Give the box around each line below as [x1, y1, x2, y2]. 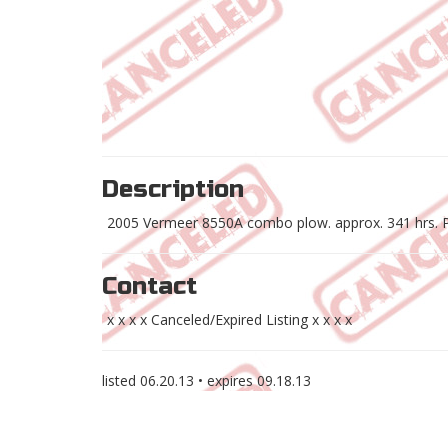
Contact [102, 272, 197, 302]
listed [102, 371, 140, 391]
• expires [194, 371, 257, 391]
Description [102, 175, 244, 205]
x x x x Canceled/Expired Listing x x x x [107, 310, 352, 330]
